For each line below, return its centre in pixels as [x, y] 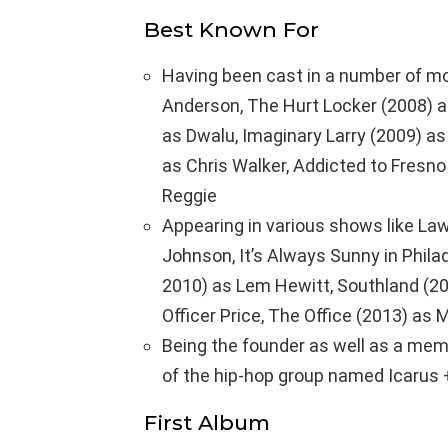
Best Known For [231, 29]
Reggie [189, 195]
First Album [207, 422]
